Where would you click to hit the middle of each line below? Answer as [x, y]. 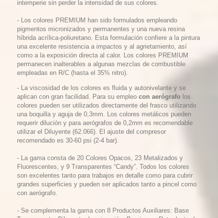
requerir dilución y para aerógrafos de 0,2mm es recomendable [105, 123]
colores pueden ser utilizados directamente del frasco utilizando [107, 105]
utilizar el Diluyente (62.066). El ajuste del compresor [91, 132]
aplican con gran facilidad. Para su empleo [77, 97]
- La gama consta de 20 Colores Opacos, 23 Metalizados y [100, 158]
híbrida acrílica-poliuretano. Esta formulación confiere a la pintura [109, 38]
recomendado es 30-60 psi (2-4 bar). [68, 140]
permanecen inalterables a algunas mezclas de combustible [101, 64]
